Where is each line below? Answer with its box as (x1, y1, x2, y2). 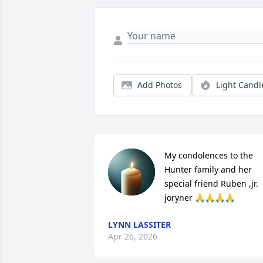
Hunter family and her (164, 164, 252, 176)
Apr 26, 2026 (108, 231, 157, 242)
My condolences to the (164, 150, 253, 161)
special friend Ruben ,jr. (164, 178, 258, 190)
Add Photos (137, 79, 182, 91)
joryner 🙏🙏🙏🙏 (164, 192, 235, 204)
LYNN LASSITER (108, 219, 171, 231)
